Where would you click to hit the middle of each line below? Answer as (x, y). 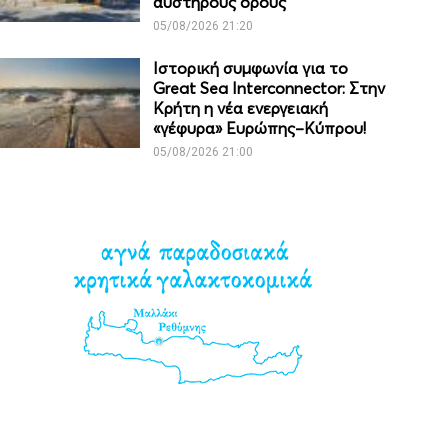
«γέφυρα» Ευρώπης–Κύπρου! (260, 128)
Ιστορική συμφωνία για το (251, 68)
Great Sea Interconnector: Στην (269, 88)
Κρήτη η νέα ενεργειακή (241, 108)
